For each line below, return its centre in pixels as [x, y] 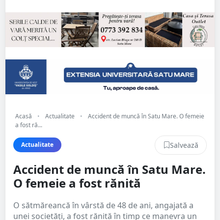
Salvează [184, 145]
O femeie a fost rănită [77, 183]
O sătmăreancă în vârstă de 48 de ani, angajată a [103, 205]
